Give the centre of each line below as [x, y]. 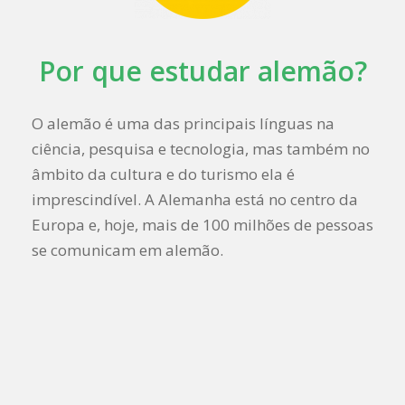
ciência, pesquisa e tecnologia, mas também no [201, 148]
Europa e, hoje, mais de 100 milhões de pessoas [202, 224]
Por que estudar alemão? [202, 71]
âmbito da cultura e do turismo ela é [163, 174]
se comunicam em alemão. [127, 250]
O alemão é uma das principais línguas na [183, 123]
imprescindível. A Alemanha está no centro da [195, 199]
